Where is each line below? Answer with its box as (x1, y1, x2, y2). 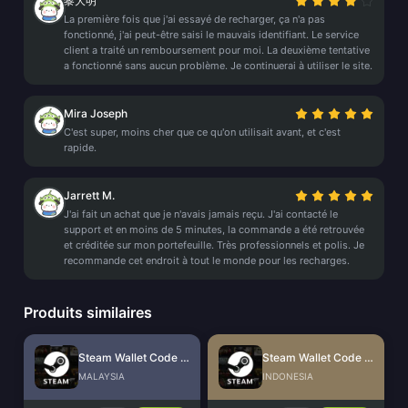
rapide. (64, 141, 97, 154)
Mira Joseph (64, 107, 127, 120)
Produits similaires (24, 303, 152, 321)
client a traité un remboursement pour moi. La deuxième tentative (64, 44, 370, 56)
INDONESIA (262, 371, 313, 382)
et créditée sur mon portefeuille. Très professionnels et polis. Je (64, 239, 364, 251)
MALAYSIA (78, 371, 125, 382)
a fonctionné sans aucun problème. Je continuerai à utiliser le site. (64, 59, 372, 72)
